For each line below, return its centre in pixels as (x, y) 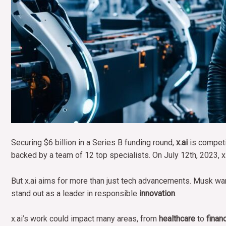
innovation (157, 193)
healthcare (177, 219)
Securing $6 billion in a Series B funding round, (94, 143)
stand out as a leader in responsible (75, 193)
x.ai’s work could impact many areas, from (85, 219)
